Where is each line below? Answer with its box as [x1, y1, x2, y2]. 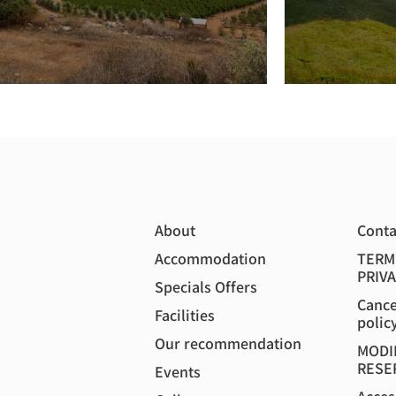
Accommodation [155, 247, 267, 269]
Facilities [155, 304, 216, 325]
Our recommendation [155, 332, 302, 354]
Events [155, 361, 202, 382]
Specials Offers [155, 276, 258, 297]
